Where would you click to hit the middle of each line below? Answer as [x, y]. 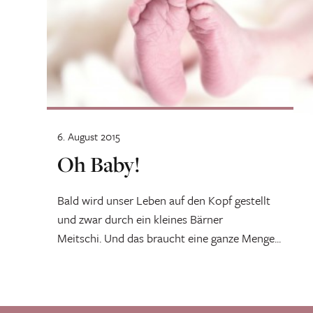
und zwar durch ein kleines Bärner [140, 219]
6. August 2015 [89, 136]
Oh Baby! [99, 164]
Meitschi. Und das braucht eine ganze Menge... [169, 238]
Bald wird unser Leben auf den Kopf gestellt [164, 200]
